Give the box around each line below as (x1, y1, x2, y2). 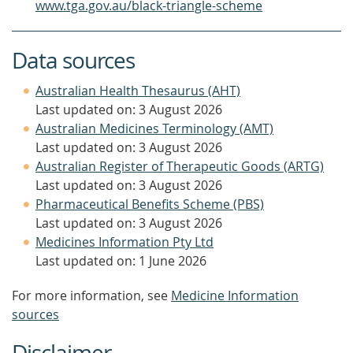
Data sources (12, 46, 135, 75)
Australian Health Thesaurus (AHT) (35, 82, 240, 99)
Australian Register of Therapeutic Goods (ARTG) (35, 158, 324, 175)
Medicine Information (171, 287, 299, 304)
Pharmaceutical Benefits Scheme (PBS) (35, 195, 264, 213)
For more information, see (12, 287, 171, 304)
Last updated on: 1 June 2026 (35, 252, 206, 269)
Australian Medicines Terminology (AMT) (35, 120, 273, 137)
